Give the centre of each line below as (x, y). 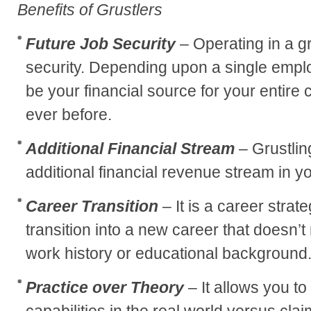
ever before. (69, 114)
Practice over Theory (105, 287)
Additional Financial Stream (130, 148)
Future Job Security (101, 43)
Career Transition (92, 206)
